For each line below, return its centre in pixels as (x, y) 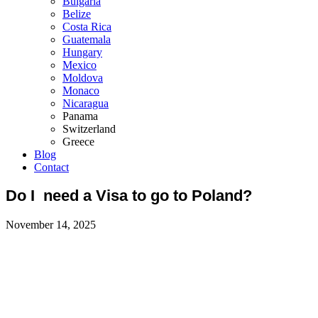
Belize (77, 14)
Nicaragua (86, 103)
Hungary (82, 52)
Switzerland (89, 129)
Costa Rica (87, 27)
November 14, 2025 (51, 224)
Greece (78, 142)
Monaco (81, 91)
